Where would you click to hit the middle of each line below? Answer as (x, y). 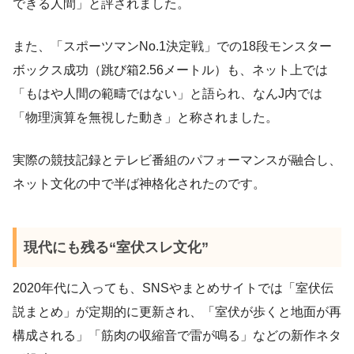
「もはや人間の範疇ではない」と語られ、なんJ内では (168, 93)
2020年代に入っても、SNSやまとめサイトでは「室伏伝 (173, 288)
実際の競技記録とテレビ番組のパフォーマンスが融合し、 (177, 160)
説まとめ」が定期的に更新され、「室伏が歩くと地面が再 (177, 311)
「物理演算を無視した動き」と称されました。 (145, 117)
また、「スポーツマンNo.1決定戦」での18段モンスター (172, 46)
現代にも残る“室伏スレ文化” (116, 247)
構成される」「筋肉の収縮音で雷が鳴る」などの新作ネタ (177, 335)
